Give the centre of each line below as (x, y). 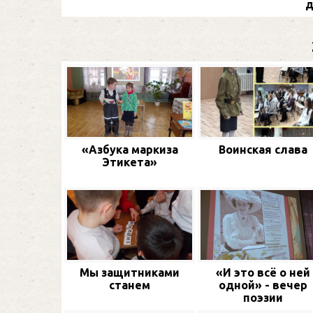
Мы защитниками (130, 273)
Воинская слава (263, 149)
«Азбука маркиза (130, 149)
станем (130, 285)
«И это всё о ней (263, 273)
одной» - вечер (263, 285)
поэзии (263, 298)
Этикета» (130, 162)
